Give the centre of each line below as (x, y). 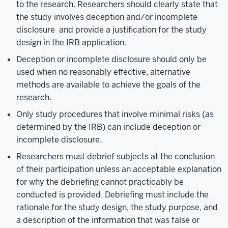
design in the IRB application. (71, 42)
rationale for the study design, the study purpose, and (117, 207)
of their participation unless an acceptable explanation (119, 169)
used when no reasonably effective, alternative (103, 72)
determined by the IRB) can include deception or (108, 127)
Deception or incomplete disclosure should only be (111, 59)
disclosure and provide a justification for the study (111, 30)
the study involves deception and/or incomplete (107, 17)
